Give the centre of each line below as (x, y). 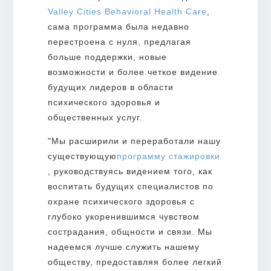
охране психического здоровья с (121, 201)
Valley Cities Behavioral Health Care (127, 11)
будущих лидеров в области (110, 87)
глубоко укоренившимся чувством (123, 216)
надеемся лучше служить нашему (123, 247)
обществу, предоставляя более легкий (135, 262)
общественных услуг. (95, 117)
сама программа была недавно (118, 26)
